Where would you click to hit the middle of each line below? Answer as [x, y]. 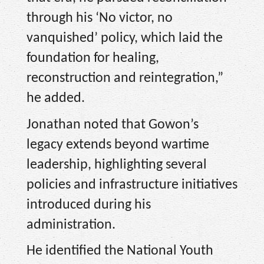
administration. [71, 225]
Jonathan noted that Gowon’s [113, 125]
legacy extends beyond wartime [118, 145]
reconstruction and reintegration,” [125, 78]
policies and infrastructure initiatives [132, 185]
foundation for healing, [93, 58]
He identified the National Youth [120, 251]
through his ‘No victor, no [100, 18]
